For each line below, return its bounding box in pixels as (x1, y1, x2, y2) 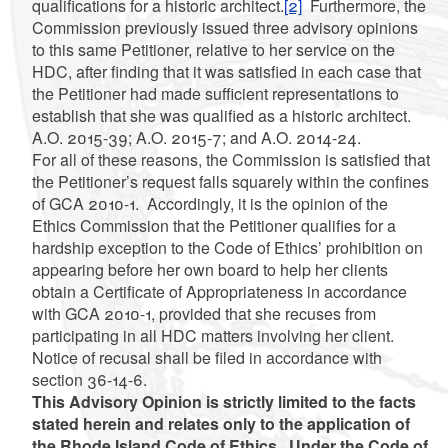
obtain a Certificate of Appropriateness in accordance (31, 279, 407, 303)
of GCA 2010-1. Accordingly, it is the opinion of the (31, 191, 388, 215)
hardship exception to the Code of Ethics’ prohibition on (31, 235, 423, 259)
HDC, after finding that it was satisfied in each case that (31, 59, 421, 83)
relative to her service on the (195, 37, 395, 61)
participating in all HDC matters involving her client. (31, 323, 398, 347)
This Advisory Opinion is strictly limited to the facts (31, 389, 416, 413)
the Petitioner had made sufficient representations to (31, 81, 399, 105)
